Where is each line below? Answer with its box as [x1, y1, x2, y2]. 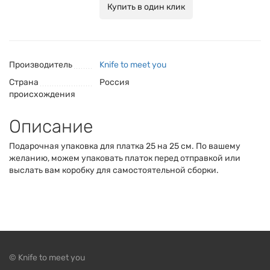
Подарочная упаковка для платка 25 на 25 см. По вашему [9, 141, 240, 151]
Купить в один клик [107, 2, 185, 12]
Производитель [9, 60, 72, 70]
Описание [9, 116, 93, 137]
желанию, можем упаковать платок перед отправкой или [9, 153, 240, 163]
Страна [9, 77, 39, 87]
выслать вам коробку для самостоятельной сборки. [9, 165, 219, 175]
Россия [99, 77, 130, 87]
